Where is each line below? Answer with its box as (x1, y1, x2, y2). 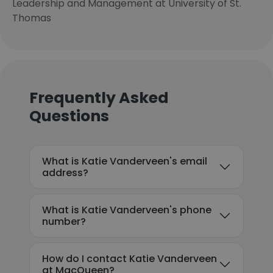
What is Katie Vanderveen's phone (42, 203, 211, 217)
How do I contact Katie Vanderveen (42, 252, 217, 266)
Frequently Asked (29, 87, 169, 108)
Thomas (12, 11, 51, 25)
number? (42, 214, 86, 229)
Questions (29, 105, 109, 127)
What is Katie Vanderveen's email (42, 154, 207, 168)
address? (42, 166, 88, 180)
